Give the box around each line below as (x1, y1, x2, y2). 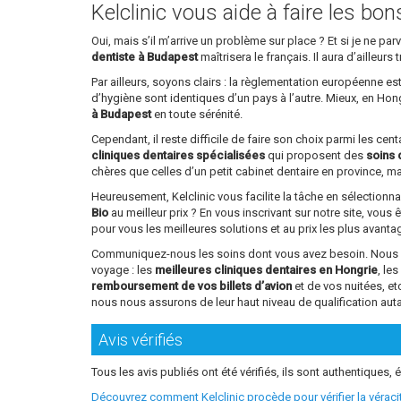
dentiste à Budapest (91, 50, 198, 64)
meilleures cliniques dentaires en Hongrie (155, 263, 378, 277)
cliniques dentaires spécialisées (91, 149, 265, 163)
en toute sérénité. (151, 107, 243, 122)
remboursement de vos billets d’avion (91, 279, 292, 294)
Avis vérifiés (98, 330, 183, 350)
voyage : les (91, 263, 155, 277)
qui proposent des (265, 149, 366, 163)
